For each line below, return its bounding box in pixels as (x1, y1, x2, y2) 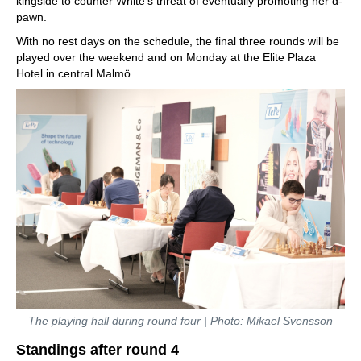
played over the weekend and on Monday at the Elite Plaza (16, 51, 316, 64)
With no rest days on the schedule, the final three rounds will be (16, 35, 339, 48)
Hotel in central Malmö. (16, 67, 134, 80)
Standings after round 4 (16, 342, 179, 358)
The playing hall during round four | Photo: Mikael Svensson (28, 314, 333, 327)
